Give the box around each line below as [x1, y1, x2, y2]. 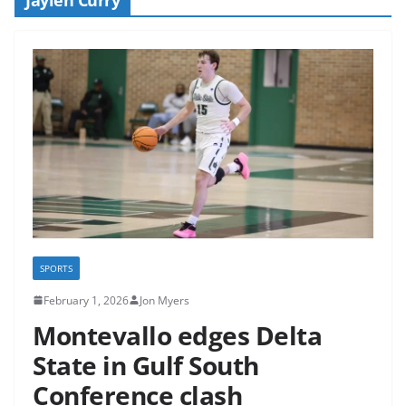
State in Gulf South [33, 347, 259, 382]
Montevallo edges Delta [33, 317, 322, 353]
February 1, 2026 [43, 292, 129, 308]
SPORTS [40, 261, 72, 275]
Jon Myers [140, 292, 189, 308]
